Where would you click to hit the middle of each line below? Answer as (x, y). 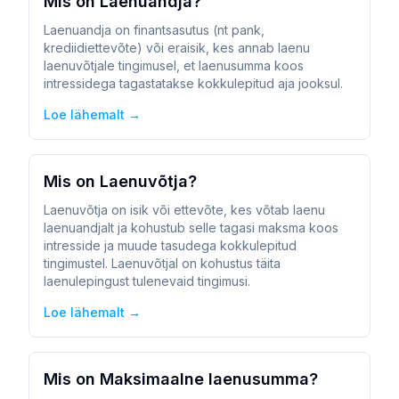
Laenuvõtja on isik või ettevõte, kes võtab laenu (184, 210)
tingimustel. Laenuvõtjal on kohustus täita (162, 263)
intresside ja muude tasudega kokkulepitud (170, 245)
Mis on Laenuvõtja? (120, 181)
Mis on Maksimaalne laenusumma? (181, 379)
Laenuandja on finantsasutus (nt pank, (154, 30)
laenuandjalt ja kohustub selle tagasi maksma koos (191, 228)
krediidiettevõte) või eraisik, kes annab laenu (177, 48)
